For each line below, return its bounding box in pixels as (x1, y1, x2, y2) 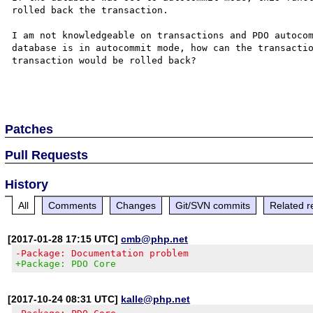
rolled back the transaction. (12, 5, 175, 15)
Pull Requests (5, 147, 89, 162)
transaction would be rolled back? (12, 55, 197, 66)
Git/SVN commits (175, 199, 251, 211)
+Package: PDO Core (15, 258, 117, 269)
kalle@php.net (121, 293, 191, 305)
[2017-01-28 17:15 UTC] (8, 233, 122, 245)
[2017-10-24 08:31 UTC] (8, 293, 122, 305)
